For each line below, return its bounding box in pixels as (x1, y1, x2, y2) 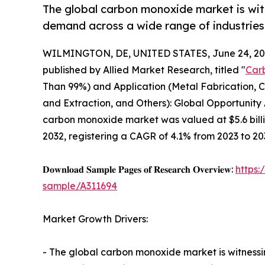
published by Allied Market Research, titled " (43, 64, 245, 76)
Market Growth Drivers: (43, 213, 148, 225)
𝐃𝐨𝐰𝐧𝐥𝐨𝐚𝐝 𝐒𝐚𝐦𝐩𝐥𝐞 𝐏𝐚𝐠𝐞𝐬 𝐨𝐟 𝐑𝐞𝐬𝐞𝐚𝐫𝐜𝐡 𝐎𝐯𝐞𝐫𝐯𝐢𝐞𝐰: (43, 163, 235, 176)
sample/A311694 (43, 180, 117, 192)
